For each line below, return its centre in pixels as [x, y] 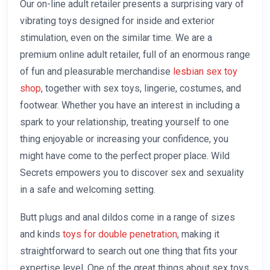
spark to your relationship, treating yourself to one [124, 122]
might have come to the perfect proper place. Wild [125, 156]
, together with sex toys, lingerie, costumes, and [141, 89]
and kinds [41, 234]
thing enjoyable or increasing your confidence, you [124, 139]
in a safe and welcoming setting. [88, 190]
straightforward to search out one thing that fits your [129, 251]
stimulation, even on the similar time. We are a [116, 38]
